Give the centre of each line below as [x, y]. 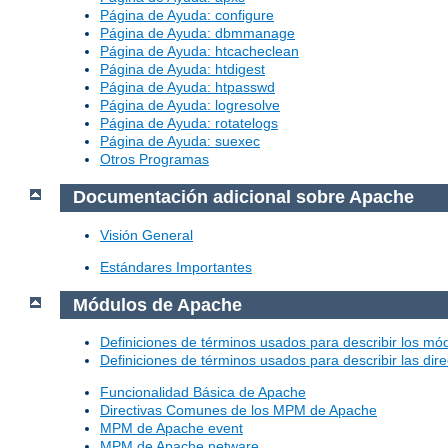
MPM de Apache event [171, 428]
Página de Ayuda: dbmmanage [197, 33]
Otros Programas [154, 159]
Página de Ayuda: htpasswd [187, 87]
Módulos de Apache [157, 304]
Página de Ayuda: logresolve [190, 105]
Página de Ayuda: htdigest [182, 69]
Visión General [146, 234]
